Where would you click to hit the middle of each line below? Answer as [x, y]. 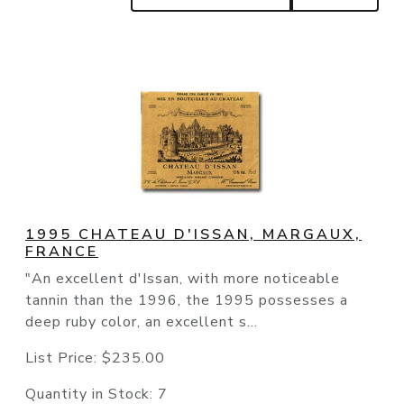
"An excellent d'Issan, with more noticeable [183, 279]
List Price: [64, 358]
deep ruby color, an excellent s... [142, 322]
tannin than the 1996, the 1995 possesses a [187, 301]
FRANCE [62, 252]
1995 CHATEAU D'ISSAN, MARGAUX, [193, 235]
